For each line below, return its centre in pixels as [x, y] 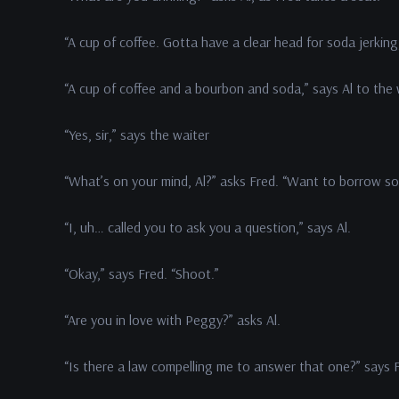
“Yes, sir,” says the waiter [137, 134]
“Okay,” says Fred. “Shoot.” [142, 273]
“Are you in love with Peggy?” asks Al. [172, 320]
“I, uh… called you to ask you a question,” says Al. [208, 227]
